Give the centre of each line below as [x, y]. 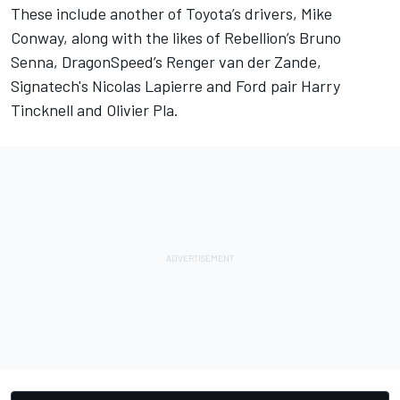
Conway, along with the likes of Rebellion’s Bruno [176, 38]
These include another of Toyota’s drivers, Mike [171, 14]
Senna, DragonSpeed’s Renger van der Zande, [166, 62]
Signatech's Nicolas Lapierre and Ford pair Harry [175, 86]
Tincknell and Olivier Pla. [95, 110]
